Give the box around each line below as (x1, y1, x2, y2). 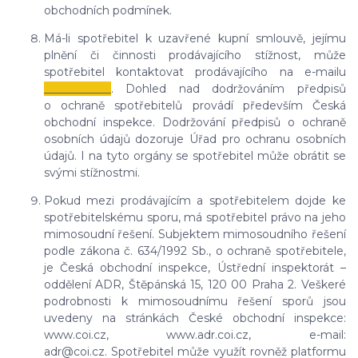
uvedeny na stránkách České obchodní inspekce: (44, 311, 346, 326)
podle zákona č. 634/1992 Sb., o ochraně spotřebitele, (44, 244, 346, 259)
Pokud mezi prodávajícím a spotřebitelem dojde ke (44, 193, 346, 209)
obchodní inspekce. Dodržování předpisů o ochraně (44, 115, 346, 130)
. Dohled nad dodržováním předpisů (111, 82, 346, 97)
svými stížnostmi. (44, 165, 140, 181)
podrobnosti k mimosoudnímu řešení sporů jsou (44, 294, 346, 309)
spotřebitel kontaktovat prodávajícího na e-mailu (44, 65, 346, 80)
